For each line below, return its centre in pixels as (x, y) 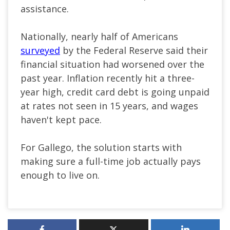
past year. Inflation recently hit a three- (108, 78)
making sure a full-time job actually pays (111, 161)
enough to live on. (60, 175)
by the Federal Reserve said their (134, 51)
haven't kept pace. (61, 120)
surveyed (40, 51)
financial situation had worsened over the (112, 64)
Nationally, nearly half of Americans (99, 37)
